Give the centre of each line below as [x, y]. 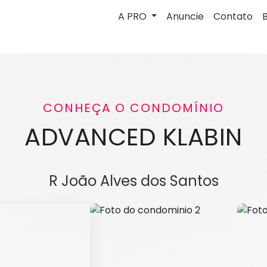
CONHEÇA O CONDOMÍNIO [133, 108]
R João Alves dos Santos [133, 181]
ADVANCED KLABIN [133, 137]
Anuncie [185, 16]
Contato [233, 16]
